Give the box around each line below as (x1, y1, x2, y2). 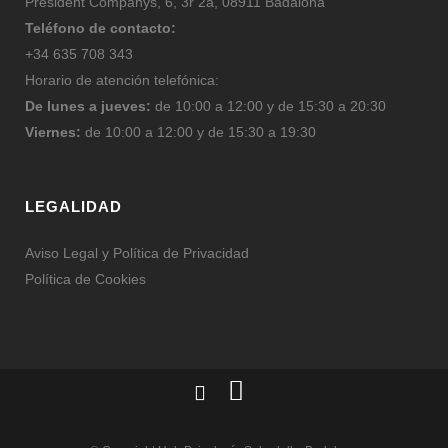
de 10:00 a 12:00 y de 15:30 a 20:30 (151, 98, 386, 115)
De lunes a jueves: (25, 98, 151, 115)
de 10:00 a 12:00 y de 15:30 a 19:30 (81, 124, 316, 141)
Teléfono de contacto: (25, 20, 176, 37)
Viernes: (25, 124, 81, 141)
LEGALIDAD (25, 198, 122, 216)
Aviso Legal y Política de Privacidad (25, 245, 249, 262)
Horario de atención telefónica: (25, 72, 219, 89)
